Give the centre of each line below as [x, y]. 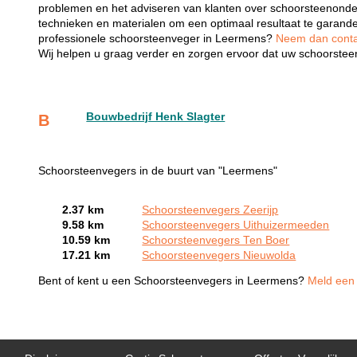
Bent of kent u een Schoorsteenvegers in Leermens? [173, 281]
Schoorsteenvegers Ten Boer [216, 240]
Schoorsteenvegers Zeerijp [210, 210]
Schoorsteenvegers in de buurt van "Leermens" [158, 171]
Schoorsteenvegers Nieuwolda [219, 255]
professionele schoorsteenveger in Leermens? [157, 38]
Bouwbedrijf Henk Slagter [156, 116]
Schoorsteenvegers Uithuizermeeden [236, 225]
